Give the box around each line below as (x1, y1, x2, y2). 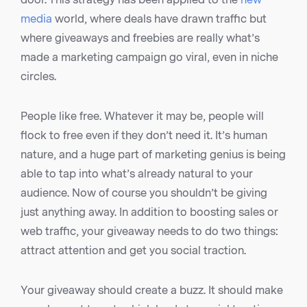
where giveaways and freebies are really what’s (21, 32, 260, 45)
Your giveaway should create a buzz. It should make (21, 284, 283, 297)
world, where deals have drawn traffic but (52, 12, 267, 26)
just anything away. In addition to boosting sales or (21, 206, 278, 219)
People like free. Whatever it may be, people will (21, 110, 264, 123)
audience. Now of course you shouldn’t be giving (21, 186, 267, 200)
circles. (21, 70, 56, 84)
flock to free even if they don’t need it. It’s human (21, 129, 267, 143)
